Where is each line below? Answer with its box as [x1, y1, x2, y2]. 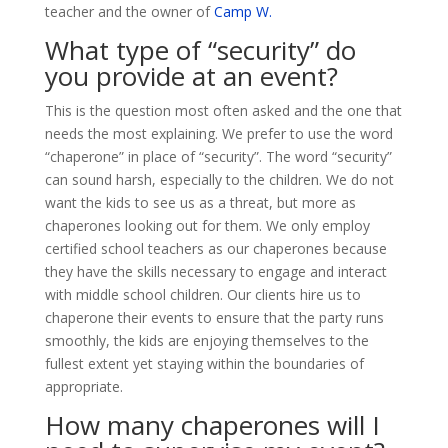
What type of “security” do [44, 32, 356, 69]
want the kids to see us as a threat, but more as [44, 193, 356, 213]
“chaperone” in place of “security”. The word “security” [44, 147, 392, 167]
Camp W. [213, 2, 272, 22]
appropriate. [44, 377, 123, 397]
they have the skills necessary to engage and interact [44, 262, 387, 282]
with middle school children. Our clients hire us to [44, 285, 361, 305]
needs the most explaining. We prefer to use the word [44, 124, 393, 144]
